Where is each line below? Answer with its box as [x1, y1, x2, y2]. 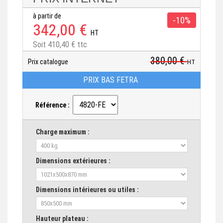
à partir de [33, 12, 64, 20]
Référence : [35, 101, 73, 110]
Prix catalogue [28, 58, 71, 66]
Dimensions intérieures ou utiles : [36, 186, 139, 194]
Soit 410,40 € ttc [33, 40, 87, 50]
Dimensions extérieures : [36, 157, 111, 165]
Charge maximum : [36, 128, 90, 136]
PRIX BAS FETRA [81, 75, 142, 85]
